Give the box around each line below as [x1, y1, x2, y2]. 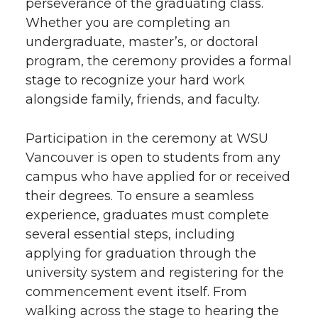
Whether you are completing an [26, 15, 231, 31]
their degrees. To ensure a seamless [26, 188, 254, 204]
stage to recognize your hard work [26, 72, 245, 88]
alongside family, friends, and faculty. [26, 92, 260, 107]
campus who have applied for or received [26, 169, 290, 185]
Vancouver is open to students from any [26, 150, 280, 165]
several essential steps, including [26, 226, 235, 242]
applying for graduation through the [26, 246, 256, 261]
